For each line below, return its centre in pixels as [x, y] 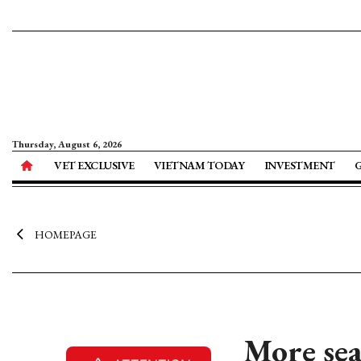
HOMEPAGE [65, 234]
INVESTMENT [299, 165]
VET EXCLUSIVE [94, 165]
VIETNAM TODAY [199, 165]
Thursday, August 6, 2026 [67, 144]
